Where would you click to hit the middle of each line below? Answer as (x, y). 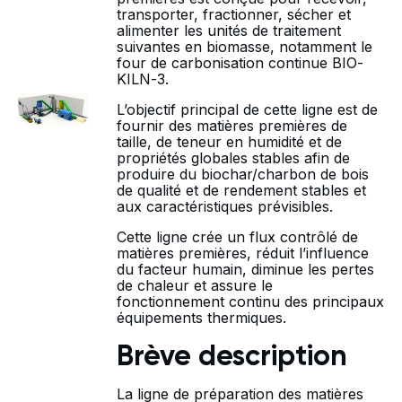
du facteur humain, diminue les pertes (245, 269)
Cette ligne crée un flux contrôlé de (237, 237)
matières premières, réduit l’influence (243, 253)
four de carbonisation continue (224, 63)
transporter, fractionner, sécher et (234, 14)
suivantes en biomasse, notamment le (245, 47)
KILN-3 (141, 79)
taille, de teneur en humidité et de (229, 142)
